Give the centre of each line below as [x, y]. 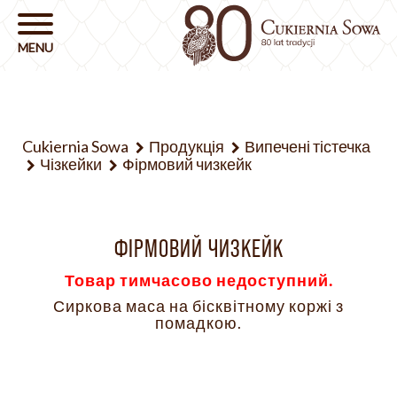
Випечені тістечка [307, 146]
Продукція [187, 146]
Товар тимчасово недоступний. [198, 280]
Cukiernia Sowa [75, 146]
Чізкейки [71, 164]
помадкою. [198, 323]
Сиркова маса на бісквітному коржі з [198, 306]
